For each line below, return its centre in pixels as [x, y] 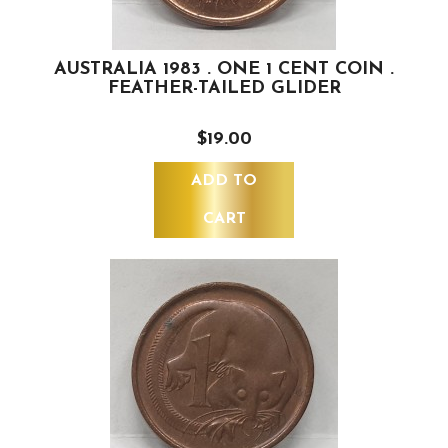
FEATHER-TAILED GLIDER [224, 89]
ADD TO [224, 181]
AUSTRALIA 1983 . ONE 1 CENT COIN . [224, 70]
